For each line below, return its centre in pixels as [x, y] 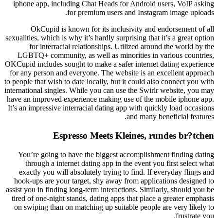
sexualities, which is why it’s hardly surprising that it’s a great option [110, 38]
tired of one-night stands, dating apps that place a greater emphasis [113, 198]
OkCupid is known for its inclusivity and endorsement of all [122, 29]
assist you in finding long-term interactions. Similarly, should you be [110, 189]
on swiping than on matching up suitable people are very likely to [114, 207]
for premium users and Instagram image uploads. [141, 13]
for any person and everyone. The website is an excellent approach [112, 73]
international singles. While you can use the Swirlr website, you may [109, 91]
